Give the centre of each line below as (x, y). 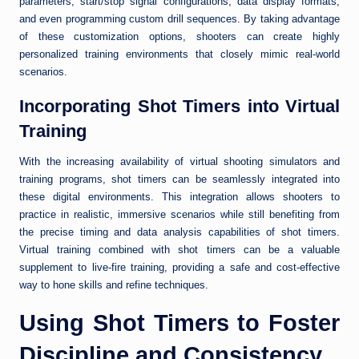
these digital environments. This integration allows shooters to (179, 197)
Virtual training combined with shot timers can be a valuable (179, 250)
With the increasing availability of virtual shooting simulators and (179, 162)
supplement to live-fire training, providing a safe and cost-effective (179, 268)
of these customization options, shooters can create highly (179, 37)
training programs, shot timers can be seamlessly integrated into (179, 179)
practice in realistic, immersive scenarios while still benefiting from (179, 215)
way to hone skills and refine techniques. (114, 285)
